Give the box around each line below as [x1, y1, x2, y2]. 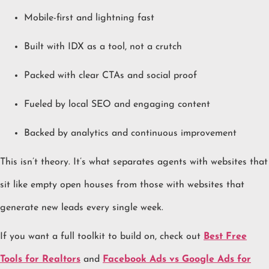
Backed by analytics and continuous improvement [24, 128, 237, 139]
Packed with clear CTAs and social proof [24, 71, 197, 81]
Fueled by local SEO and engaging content [24, 100, 210, 110]
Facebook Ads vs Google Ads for [103, 255, 251, 265]
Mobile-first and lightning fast [24, 13, 154, 23]
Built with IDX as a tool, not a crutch [24, 42, 182, 52]
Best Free [204, 232, 247, 242]
